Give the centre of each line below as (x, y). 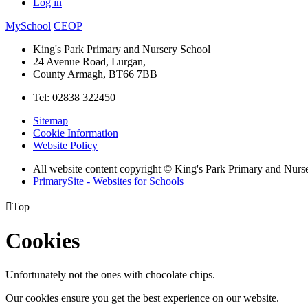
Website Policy (65, 145)
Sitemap (51, 120)
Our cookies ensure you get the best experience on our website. (142, 298)
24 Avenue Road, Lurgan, (89, 61)
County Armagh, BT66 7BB (95, 74)
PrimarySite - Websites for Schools (108, 181)
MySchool (28, 25)
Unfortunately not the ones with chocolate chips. (110, 274)
